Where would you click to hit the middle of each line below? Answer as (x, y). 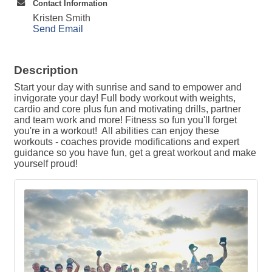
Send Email (58, 29)
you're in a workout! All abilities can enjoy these (117, 131)
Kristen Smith (62, 18)
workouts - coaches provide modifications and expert (127, 142)
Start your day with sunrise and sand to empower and (128, 87)
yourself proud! (46, 164)
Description (46, 70)
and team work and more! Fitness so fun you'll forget (125, 120)
